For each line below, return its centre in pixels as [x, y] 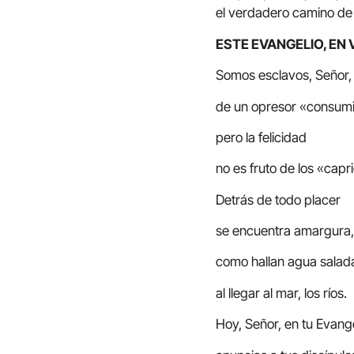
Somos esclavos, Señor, [284, 75]
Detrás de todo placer [278, 200]
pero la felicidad [261, 137]
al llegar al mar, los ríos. [281, 293]
